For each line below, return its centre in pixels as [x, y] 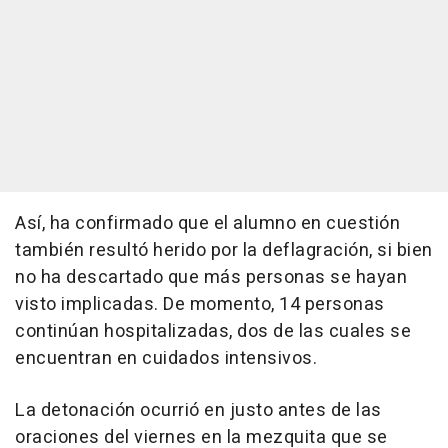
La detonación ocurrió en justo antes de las [198, 411]
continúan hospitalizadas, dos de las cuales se [213, 332]
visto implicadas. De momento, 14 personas [200, 305]
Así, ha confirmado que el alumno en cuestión [207, 224]
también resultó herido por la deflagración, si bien [224, 251]
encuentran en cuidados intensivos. [166, 359]
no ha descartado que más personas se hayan [211, 278]
